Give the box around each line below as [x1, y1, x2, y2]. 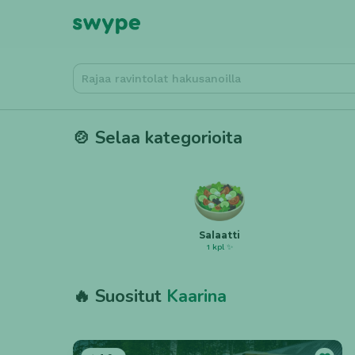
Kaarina [166, 284, 227, 308]
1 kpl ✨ [206, 242, 233, 251]
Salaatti [199, 229, 241, 241]
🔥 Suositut [73, 284, 166, 308]
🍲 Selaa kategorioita [73, 126, 242, 150]
